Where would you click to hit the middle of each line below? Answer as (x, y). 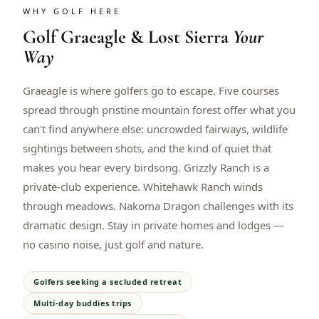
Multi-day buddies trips (83, 303)
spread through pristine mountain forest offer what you (159, 110)
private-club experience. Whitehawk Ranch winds (143, 187)
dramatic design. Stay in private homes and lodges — (153, 225)
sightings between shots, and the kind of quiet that (147, 148)
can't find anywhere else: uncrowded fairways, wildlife (155, 129)
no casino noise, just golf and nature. (113, 245)
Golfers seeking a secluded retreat (108, 282)
